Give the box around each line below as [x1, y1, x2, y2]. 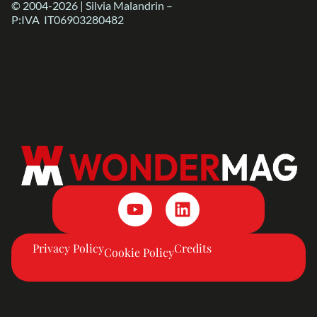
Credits [174, 241, 212, 256]
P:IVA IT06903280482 [11, 13, 124, 27]
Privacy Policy [33, 241, 104, 256]
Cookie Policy [104, 245, 174, 260]
